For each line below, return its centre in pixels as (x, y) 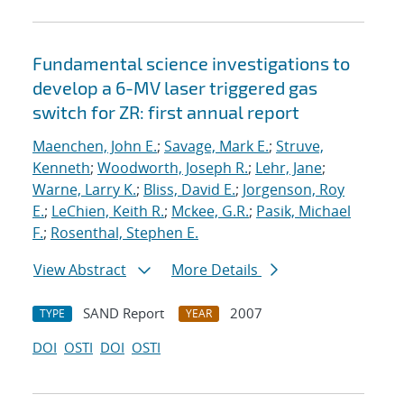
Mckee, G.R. (210, 211)
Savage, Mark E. (216, 147)
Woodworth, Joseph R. (173, 168)
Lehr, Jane (289, 168)
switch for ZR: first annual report (166, 112)
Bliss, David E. (189, 190)
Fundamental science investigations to (191, 64)
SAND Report (124, 313)
